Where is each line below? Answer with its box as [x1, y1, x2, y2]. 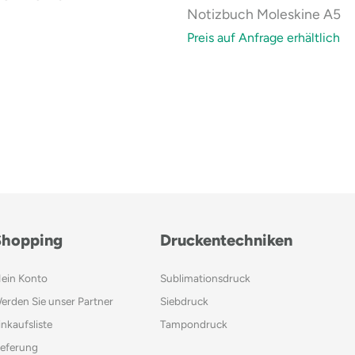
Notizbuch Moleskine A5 [187, 5, 341, 22]
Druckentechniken [159, 231, 292, 250]
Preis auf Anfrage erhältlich [187, 29, 340, 45]
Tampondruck [159, 318, 227, 331]
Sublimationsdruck [159, 272, 250, 285]
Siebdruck [159, 295, 208, 308]
